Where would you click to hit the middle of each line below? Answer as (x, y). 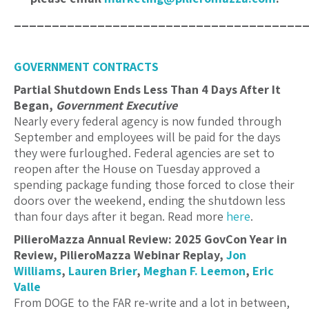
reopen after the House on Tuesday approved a (137, 169)
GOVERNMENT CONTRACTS (86, 67)
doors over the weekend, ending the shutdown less (150, 201)
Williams (38, 271)
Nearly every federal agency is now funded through (148, 121)
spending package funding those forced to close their (154, 185)
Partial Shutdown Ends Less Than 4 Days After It (147, 90)
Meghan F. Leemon (195, 271)
